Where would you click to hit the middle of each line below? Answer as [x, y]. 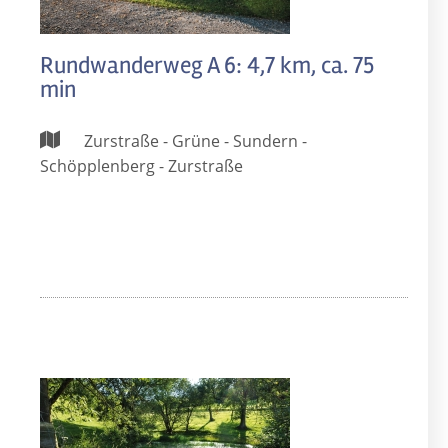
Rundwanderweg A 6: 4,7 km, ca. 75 [207, 65]
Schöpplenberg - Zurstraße [141, 166]
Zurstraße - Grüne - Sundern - [193, 141]
